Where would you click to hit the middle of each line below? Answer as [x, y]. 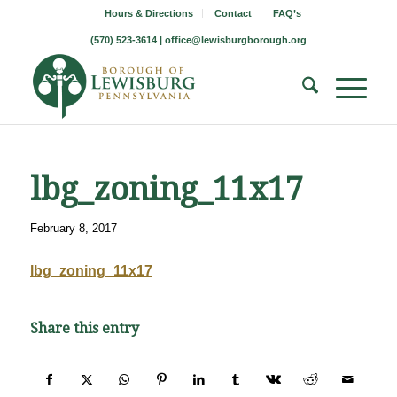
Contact [233, 13]
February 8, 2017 [73, 228]
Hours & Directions [148, 13]
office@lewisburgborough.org [235, 40]
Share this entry [84, 329]
